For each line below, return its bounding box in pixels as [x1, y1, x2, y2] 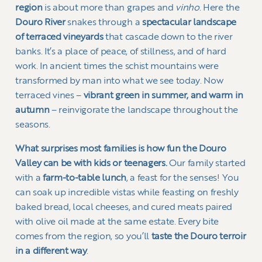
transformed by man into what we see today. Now [15, 76, 223, 86]
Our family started [169, 158, 246, 168]
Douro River [15, 18, 65, 27]
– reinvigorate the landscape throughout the [49, 105, 239, 115]
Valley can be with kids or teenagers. [15, 158, 169, 168]
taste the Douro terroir [151, 232, 246, 242]
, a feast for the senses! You [126, 173, 239, 183]
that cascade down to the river [103, 32, 233, 42]
